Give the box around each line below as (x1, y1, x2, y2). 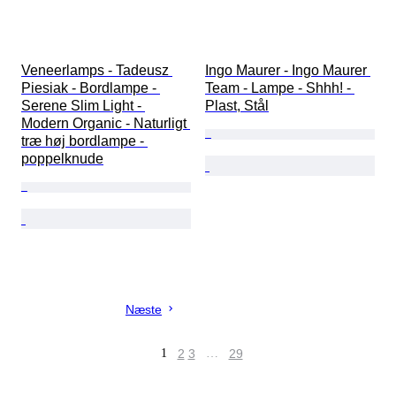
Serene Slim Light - (21, 98, 145, 114)
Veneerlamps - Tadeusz (21, 63, 172, 79)
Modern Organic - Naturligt (21, 116, 190, 132)
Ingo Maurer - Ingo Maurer (205, 63, 370, 79)
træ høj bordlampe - (21, 133, 148, 149)
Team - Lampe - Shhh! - (205, 80, 354, 96)
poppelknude (21, 151, 103, 167)
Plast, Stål (205, 98, 269, 114)
